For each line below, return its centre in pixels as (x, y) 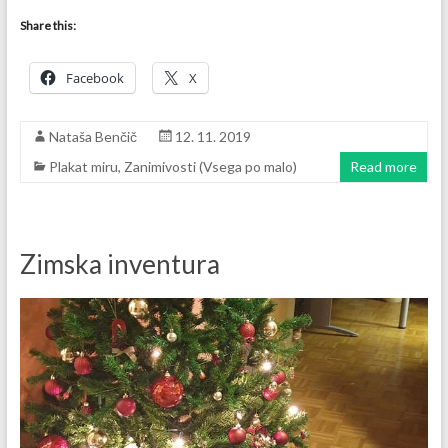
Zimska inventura (119, 263)
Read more (384, 166)
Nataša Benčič (92, 136)
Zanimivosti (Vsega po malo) (210, 166)
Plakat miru (83, 166)
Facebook (94, 77)
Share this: (47, 25)
